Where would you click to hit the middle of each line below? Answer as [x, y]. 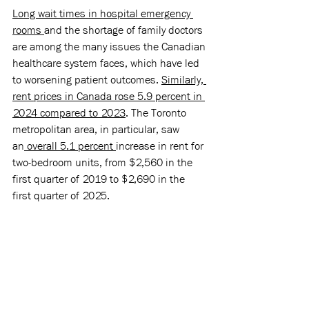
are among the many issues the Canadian [110, 47]
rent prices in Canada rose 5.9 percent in [109, 97]
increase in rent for [161, 146]
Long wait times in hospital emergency [103, 14]
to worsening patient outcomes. [87, 80]
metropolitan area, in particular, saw [97, 130]
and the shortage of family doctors [125, 30]
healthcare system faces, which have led [107, 63]
